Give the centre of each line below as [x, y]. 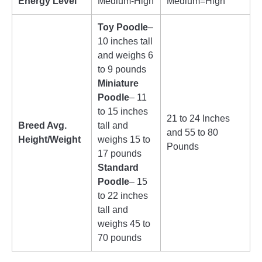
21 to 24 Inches [198, 119]
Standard [118, 168]
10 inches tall [125, 42]
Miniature [118, 84]
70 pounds [120, 238]
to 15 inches [123, 112]
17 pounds [120, 154]
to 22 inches [123, 196]
